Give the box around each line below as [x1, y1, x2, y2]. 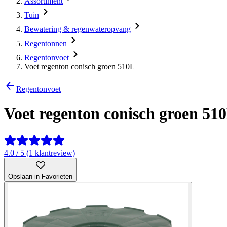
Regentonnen [24, 39, 67, 48]
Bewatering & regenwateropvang [24, 25, 131, 33]
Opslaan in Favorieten [8, 172, 72, 180]
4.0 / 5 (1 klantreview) [4, 148, 75, 157]
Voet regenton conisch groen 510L [24, 62, 135, 71]
